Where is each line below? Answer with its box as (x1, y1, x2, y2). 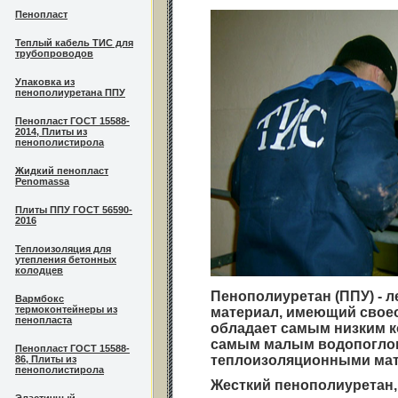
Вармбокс (15, 293, 64, 304)
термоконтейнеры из (15, 304, 117, 314)
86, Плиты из (15, 354, 76, 364)
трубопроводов (15, 48, 93, 59)
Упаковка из (15, 76, 75, 87)
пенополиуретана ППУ (15, 87, 125, 98)
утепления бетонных (15, 254, 116, 265)
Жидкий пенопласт (15, 165, 108, 176)
